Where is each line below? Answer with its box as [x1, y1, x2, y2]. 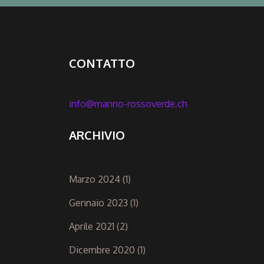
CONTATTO [69, 55, 135, 71]
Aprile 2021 [69, 220, 114, 232]
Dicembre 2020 [69, 243, 135, 256]
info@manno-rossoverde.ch [69, 97, 187, 110]
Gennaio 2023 [69, 196, 128, 209]
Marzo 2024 [69, 173, 120, 185]
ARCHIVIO [69, 127, 125, 143]
